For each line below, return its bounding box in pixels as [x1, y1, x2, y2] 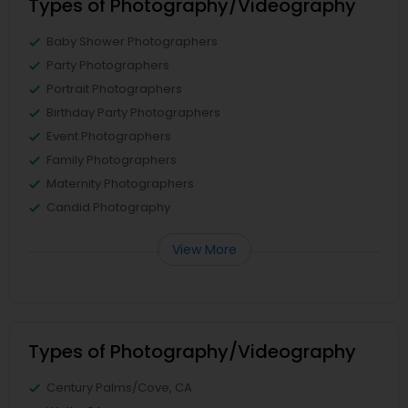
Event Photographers [46, 127, 171, 145]
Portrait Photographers [46, 79, 182, 97]
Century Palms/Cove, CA [46, 378, 192, 396]
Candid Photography [46, 198, 170, 216]
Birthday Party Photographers [46, 103, 220, 121]
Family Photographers [46, 150, 177, 168]
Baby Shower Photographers [46, 32, 218, 50]
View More [171, 240, 237, 259]
